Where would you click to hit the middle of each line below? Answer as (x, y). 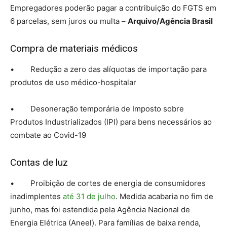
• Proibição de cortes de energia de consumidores (108, 183)
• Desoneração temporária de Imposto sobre (97, 109)
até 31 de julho (89, 197)
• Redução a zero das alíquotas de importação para (108, 69)
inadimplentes (36, 197)
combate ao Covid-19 (48, 135)
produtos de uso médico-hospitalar (73, 83)
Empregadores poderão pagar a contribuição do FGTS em (113, 8)
